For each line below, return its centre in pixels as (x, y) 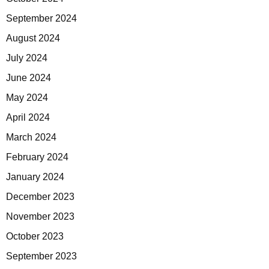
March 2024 (31, 138)
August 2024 (33, 38)
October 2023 (35, 237)
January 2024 (35, 177)
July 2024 (27, 58)
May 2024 (27, 98)
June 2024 (29, 78)
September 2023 (41, 256)
